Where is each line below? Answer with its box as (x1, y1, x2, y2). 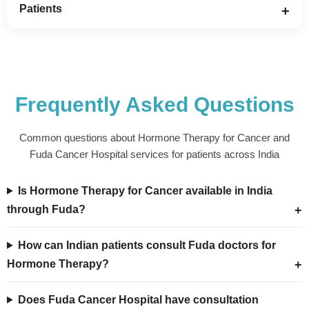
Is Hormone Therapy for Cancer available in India (18, 184, 273, 197)
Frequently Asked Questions (14, 93, 295, 117)
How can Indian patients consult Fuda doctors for (18, 239, 277, 251)
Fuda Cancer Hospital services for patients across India (30, 149, 279, 161)
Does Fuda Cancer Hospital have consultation (18, 293, 259, 306)
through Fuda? (7, 203, 86, 215)
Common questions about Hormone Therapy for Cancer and (19, 132, 290, 144)
